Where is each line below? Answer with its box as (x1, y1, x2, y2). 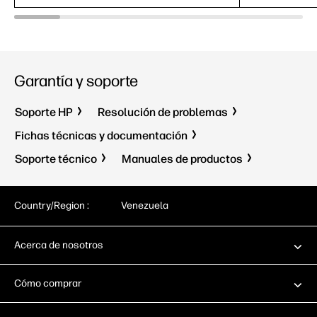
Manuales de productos (122, 152, 243, 166)
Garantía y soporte (14, 71, 138, 91)
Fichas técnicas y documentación (15, 129, 188, 142)
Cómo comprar (14, 277, 82, 289)
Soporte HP (15, 105, 73, 119)
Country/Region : (14, 200, 89, 212)
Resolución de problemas (98, 105, 228, 119)
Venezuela (121, 200, 168, 212)
